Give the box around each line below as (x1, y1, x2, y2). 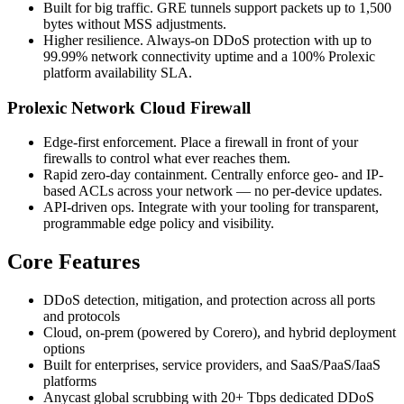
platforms (43, 373, 96, 390)
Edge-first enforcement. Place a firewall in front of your (43, 134, 358, 151)
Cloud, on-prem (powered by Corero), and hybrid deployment (43, 325, 396, 341)
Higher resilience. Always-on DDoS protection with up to (43, 32, 372, 49)
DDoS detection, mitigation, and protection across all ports (43, 292, 375, 308)
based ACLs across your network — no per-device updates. (43, 183, 382, 199)
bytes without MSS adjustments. (43, 16, 226, 32)
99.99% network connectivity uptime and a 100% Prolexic (43, 49, 375, 65)
